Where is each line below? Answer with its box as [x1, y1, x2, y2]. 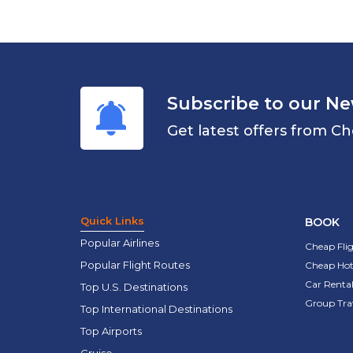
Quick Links [80, 214, 144, 228]
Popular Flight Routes [80, 258, 190, 272]
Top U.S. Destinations [80, 281, 188, 294]
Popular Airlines [80, 236, 159, 250]
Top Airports [80, 325, 142, 338]
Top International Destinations [80, 303, 232, 316]
